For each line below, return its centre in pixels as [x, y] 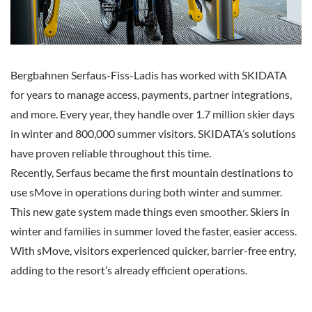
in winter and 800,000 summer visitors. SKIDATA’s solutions [153, 133]
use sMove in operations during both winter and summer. [146, 192]
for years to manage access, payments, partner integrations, [151, 94]
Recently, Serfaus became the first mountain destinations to [152, 172]
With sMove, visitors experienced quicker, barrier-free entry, [153, 250]
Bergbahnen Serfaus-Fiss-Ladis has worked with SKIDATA [149, 75]
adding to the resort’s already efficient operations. [129, 270]
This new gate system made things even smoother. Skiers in [150, 211]
